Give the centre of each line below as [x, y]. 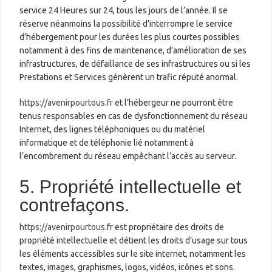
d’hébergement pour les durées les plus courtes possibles [130, 37]
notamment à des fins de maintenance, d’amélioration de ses [133, 50]
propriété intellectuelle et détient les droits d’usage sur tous [134, 240]
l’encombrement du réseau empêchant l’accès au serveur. [128, 156]
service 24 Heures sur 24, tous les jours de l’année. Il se [124, 10]
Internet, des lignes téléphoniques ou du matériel [113, 129]
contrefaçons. [75, 205]
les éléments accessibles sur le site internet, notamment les [133, 253]
